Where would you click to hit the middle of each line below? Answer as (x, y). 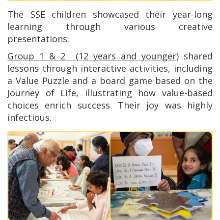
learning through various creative (110, 27)
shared (196, 56)
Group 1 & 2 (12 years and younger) (93, 56)
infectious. (29, 117)
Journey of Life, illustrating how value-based (110, 93)
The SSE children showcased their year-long (110, 14)
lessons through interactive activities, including (110, 68)
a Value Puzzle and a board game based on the (110, 81)
